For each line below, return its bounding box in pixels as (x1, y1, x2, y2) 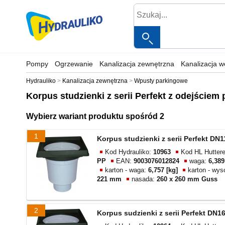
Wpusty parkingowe (134, 77, 188, 84)
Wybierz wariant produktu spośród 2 (26, 111, 164, 121)
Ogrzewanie (55, 60, 93, 68)
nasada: (132, 175, 157, 183)
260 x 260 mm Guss (157, 175, 217, 183)
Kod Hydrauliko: (105, 148, 153, 156)
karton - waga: (105, 166, 148, 174)
